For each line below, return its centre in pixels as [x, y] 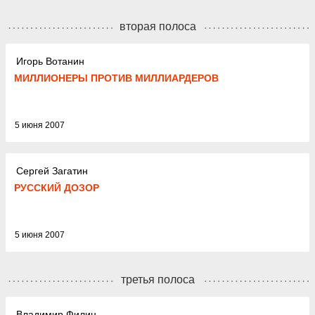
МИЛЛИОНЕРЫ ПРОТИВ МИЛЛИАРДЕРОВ [116, 78]
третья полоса [157, 279]
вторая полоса [157, 26]
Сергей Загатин [52, 171]
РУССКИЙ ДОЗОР [57, 188]
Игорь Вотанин [50, 61]
